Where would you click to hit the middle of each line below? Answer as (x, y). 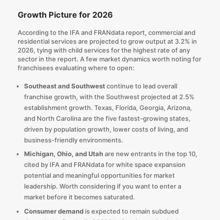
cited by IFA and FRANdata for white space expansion (105, 165)
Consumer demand (54, 211)
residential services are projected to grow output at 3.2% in (107, 41)
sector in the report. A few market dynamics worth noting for (109, 59)
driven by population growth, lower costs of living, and (106, 129)
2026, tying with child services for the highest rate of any (104, 50)
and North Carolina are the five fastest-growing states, (107, 118)
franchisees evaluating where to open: (76, 68)
